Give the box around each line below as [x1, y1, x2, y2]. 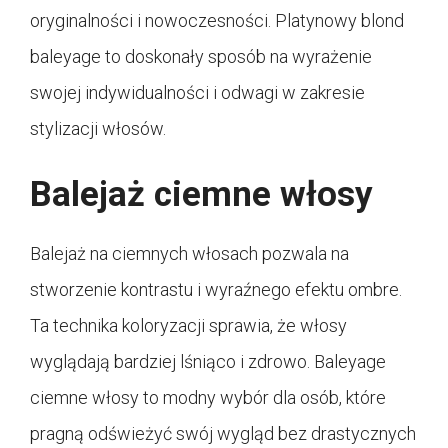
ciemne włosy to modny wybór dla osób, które [30, 386, 386, 408]
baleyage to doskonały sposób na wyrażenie [30, 45, 372, 67]
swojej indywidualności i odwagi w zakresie [30, 81, 365, 103]
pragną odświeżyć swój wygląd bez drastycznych [30, 422, 416, 444]
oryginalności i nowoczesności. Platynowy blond [30, 9, 404, 31]
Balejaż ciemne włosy [30, 173, 373, 215]
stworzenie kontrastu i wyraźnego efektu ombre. [30, 278, 402, 300]
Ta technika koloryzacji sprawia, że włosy [30, 314, 347, 336]
